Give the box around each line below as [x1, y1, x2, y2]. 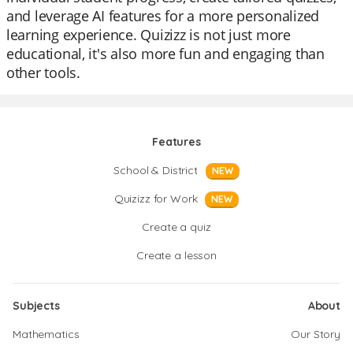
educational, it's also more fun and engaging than [6, 44, 325, 63]
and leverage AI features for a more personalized [6, 6, 320, 25]
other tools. [6, 63, 80, 82]
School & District [113, 163, 198, 177]
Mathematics [13, 327, 80, 341]
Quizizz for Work [113, 191, 198, 206]
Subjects [13, 299, 60, 313]
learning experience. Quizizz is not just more [6, 25, 291, 44]
